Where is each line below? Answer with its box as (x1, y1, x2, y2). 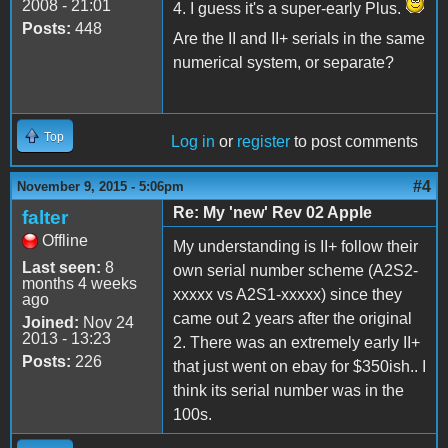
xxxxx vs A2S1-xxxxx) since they (173, 285, 402, 303)
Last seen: (22, 258, 101, 276)
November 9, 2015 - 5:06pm (17, 178, 184, 194)
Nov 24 (79, 313, 134, 331)
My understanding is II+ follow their (173, 237, 418, 255)
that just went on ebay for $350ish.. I (173, 357, 426, 375)
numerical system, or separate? (173, 53, 394, 71)
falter (22, 206, 68, 228)
